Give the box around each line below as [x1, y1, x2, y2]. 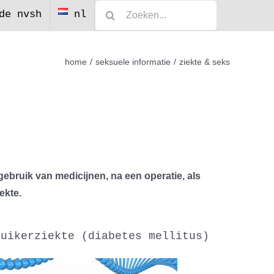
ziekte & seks [179, 56, 230, 67]
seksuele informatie [95, 56, 171, 67]
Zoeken [94, 2, 124, 12]
